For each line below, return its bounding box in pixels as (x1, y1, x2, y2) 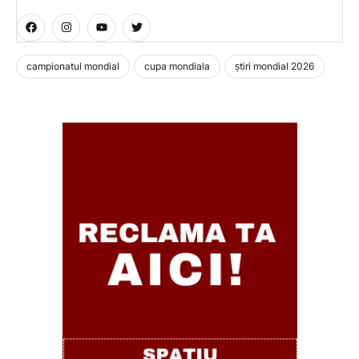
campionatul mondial (26, 59, 119, 72)
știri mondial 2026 (235, 59, 314, 72)
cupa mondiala (144, 59, 210, 72)
